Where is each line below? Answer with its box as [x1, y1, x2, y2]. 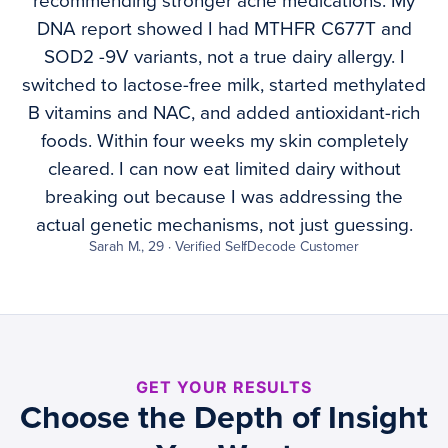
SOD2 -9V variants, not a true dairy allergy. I [43, 46, 405, 69]
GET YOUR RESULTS [136, 377, 312, 398]
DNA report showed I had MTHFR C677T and [36, 18, 412, 41]
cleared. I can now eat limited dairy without [47, 158, 401, 181]
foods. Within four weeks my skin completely [40, 130, 408, 153]
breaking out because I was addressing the [45, 186, 403, 209]
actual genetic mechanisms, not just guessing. [35, 214, 413, 237]
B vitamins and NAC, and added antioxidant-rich [28, 102, 420, 125]
